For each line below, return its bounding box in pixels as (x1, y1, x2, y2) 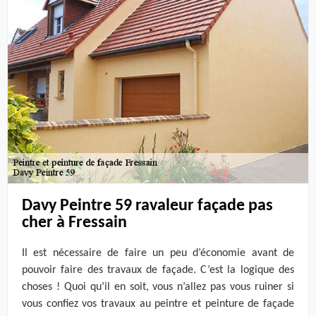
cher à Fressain (22, 214, 127, 231)
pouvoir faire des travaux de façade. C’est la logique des (22, 265, 294, 276)
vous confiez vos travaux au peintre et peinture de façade (22, 298, 294, 310)
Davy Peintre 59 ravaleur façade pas (22, 197, 273, 214)
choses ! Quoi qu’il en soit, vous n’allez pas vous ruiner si (22, 281, 294, 293)
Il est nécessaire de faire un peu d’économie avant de (22, 248, 294, 260)
